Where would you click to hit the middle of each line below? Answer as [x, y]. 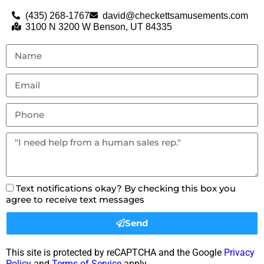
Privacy [239, 252]
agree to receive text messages [75, 199]
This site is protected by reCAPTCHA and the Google [115, 252]
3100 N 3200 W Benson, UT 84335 [98, 27]
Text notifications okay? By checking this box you [126, 188]
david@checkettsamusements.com [175, 15]
